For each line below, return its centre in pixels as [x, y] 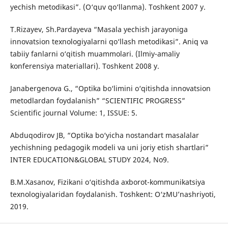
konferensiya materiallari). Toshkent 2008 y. [84, 66]
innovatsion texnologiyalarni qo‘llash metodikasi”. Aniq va [109, 42]
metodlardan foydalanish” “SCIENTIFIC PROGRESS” [97, 101]
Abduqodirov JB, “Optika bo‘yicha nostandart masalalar [104, 135]
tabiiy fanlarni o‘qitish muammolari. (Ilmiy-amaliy [95, 54]
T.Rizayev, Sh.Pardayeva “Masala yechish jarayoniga [99, 30]
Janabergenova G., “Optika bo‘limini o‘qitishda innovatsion [110, 89]
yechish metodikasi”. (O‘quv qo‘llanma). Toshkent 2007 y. [108, 7]
